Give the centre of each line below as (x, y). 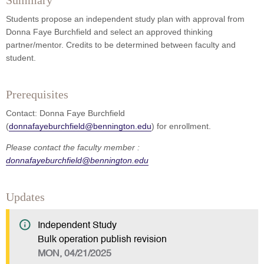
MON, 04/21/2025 (75, 254)
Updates (25, 197)
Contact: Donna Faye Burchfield (65, 113)
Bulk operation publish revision (102, 240)
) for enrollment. (181, 126)
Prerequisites (37, 95)
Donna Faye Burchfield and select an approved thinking (109, 32)
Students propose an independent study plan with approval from (125, 19)
